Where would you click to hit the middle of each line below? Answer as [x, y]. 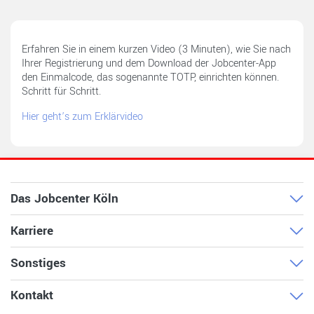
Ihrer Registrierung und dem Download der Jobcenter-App [149, 63]
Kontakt [32, 296]
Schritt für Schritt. [61, 91]
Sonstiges [38, 263]
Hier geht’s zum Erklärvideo [82, 117]
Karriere [32, 231]
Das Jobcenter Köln [64, 198]
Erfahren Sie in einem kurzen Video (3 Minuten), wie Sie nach [156, 49]
